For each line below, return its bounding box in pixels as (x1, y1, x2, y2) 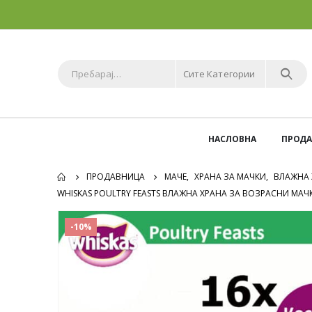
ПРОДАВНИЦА (86, 171, 145, 183)
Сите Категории (183, 67, 255, 80)
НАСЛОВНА (208, 133, 256, 146)
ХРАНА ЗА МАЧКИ (194, 171, 266, 183)
